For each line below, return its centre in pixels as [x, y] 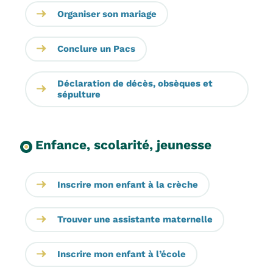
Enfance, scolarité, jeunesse [123, 145]
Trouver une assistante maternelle [135, 220]
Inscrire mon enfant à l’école [121, 254]
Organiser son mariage [107, 14]
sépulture [79, 95]
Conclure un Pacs [96, 49]
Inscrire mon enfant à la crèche [127, 184]
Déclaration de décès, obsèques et [135, 84]
